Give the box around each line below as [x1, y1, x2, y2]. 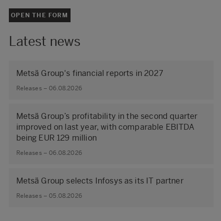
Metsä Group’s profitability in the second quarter [16, 111, 198, 121]
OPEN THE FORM [11, 11, 68, 19]
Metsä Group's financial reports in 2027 [16, 68, 163, 78]
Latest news [8, 33, 81, 49]
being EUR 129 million [16, 133, 97, 143]
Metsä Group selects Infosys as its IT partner [16, 176, 184, 185]
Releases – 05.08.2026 [16, 192, 82, 199]
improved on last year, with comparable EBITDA [16, 122, 194, 132]
